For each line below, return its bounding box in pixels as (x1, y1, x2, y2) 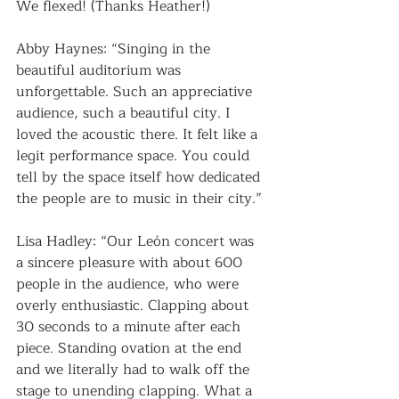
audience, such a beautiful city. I (16, 102, 235, 125)
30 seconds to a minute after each (16, 315, 245, 338)
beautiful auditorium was (16, 59, 185, 82)
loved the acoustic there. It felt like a (16, 123, 262, 146)
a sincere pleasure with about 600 (16, 251, 247, 274)
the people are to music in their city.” (16, 187, 262, 210)
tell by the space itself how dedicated (16, 166, 265, 189)
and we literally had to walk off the (16, 358, 254, 381)
